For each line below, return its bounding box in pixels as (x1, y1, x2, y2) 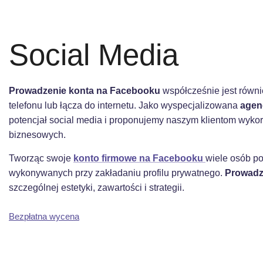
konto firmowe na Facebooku (73, 153, 205, 163)
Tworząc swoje (9, 153, 73, 163)
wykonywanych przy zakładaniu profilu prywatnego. (9, 167, 225, 178)
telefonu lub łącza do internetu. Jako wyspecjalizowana (9, 100, 240, 110)
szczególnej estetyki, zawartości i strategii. (9, 182, 184, 193)
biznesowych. (9, 129, 66, 140)
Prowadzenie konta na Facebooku (9, 85, 163, 96)
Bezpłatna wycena (9, 211, 79, 221)
